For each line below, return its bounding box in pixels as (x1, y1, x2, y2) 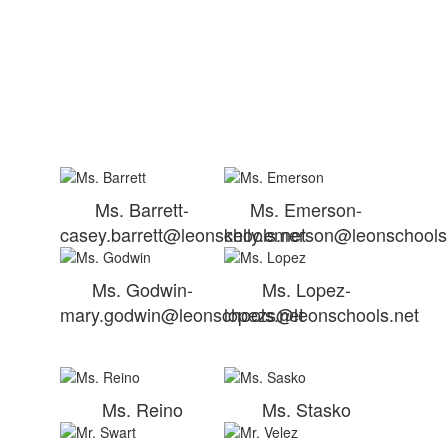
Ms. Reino (101, 396, 183, 422)
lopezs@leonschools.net (224, 301, 419, 327)
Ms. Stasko (261, 396, 351, 422)
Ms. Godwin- (91, 276, 193, 302)
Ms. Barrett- (95, 196, 189, 222)
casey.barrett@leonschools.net (60, 221, 306, 247)
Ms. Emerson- (250, 196, 362, 222)
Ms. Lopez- (261, 276, 351, 302)
